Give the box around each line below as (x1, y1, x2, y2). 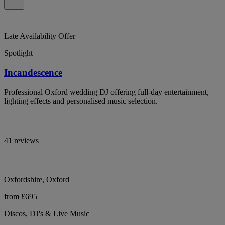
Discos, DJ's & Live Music (4, 209, 89, 218)
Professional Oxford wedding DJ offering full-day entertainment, (4, 87, 209, 96)
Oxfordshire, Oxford (4, 175, 69, 184)
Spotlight (4, 49, 33, 58)
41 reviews (4, 136, 39, 145)
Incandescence (4, 67, 62, 78)
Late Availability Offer (4, 32, 75, 41)
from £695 (4, 192, 37, 201)
